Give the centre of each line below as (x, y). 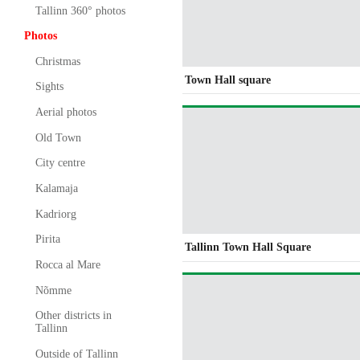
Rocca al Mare (67, 265)
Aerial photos (65, 112)
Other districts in (73, 316)
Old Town (58, 137)
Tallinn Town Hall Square (248, 247)
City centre (60, 163)
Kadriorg (55, 214)
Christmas (57, 61)
